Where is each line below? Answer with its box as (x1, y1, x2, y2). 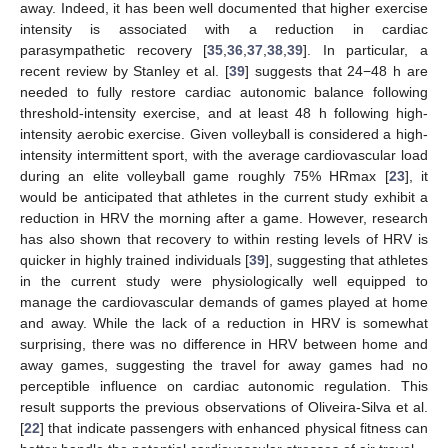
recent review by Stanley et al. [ (20, 63, 229, 80)
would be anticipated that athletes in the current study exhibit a (20, 189, 428, 206)
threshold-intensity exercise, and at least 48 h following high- (20, 105, 428, 122)
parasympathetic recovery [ (20, 42, 208, 59)
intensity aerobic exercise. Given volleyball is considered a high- (20, 126, 428, 143)
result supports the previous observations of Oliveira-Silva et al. (20, 399, 428, 416)
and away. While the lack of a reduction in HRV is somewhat (20, 315, 428, 332)
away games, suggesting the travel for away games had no (20, 357, 428, 374)
